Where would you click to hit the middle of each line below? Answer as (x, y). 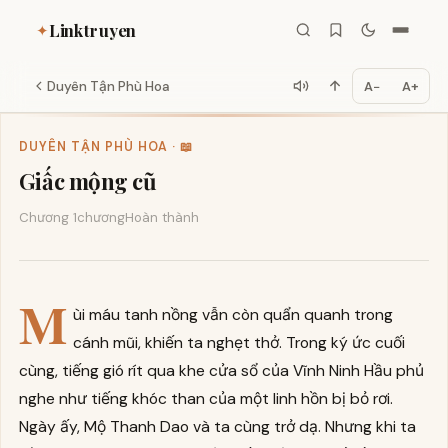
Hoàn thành (161, 217)
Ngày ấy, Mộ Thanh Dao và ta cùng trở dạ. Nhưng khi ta (217, 426)
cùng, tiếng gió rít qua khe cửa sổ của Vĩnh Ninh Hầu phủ (221, 370)
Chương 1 (47, 217)
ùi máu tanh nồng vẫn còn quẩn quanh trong (233, 314)
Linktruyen (93, 29)
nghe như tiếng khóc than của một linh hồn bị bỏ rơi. (205, 398)
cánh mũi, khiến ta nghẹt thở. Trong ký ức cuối (239, 342)
